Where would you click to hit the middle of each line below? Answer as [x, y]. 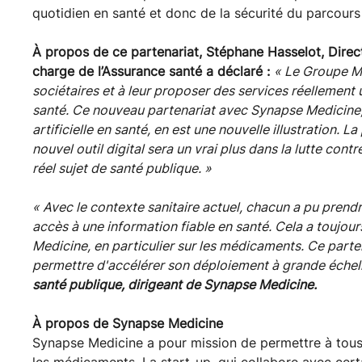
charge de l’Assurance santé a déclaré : [153, 71]
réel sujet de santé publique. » [122, 168]
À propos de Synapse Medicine [130, 323]
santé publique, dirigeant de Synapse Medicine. [175, 284]
